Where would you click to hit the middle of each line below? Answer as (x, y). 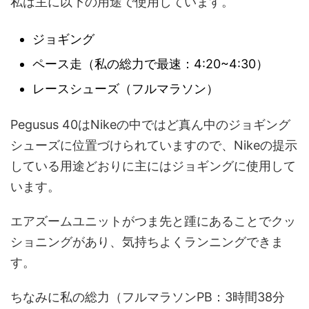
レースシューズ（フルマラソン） (126, 88)
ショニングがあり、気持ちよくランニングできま (147, 242)
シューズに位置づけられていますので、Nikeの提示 (154, 146)
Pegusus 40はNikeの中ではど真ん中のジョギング (150, 125)
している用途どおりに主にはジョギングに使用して (153, 166)
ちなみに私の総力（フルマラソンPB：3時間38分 (148, 297)
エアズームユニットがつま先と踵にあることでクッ (153, 221)
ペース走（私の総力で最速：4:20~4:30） (150, 63)
